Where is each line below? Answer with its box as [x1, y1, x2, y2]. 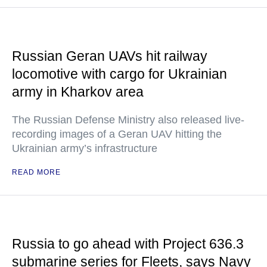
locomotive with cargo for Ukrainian [12, 66, 227, 82]
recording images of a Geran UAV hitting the [12, 128, 222, 140]
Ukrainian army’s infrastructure [12, 142, 157, 154]
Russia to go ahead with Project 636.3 [12, 236, 244, 252]
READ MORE [12, 168, 61, 176]
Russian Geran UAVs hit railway [12, 48, 207, 64]
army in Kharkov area [12, 84, 144, 100]
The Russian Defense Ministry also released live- [12, 114, 244, 126]
